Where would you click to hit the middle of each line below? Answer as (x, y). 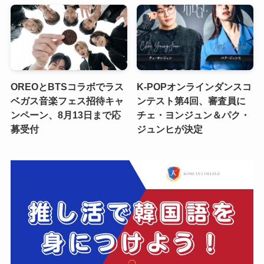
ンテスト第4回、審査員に (192, 101)
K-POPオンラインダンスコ (194, 87)
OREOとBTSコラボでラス (67, 87)
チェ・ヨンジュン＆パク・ (194, 115)
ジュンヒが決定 (170, 129)
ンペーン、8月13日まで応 (65, 115)
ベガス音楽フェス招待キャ (67, 101)
